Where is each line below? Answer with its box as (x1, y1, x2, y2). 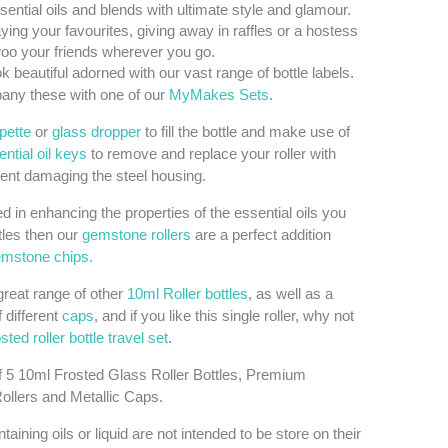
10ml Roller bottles (127, 285, 248, 302)
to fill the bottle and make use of (141, 123, 350, 140)
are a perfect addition (191, 226, 331, 243)
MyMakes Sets (169, 86, 269, 103)
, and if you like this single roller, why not (94, 307, 354, 324)
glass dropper (52, 123, 141, 140)
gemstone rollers (82, 226, 191, 243)
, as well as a (248, 285, 333, 302)
